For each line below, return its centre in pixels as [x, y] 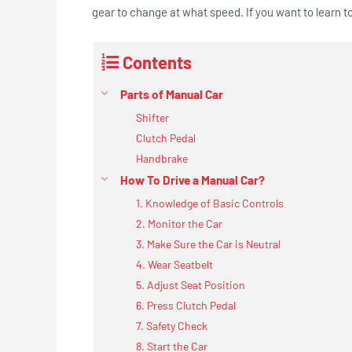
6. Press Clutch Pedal [187, 305]
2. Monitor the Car [180, 223]
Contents [157, 62]
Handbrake [163, 158]
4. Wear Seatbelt [176, 264]
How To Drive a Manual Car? [192, 180]
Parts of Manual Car [172, 94]
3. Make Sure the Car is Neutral [209, 244]
